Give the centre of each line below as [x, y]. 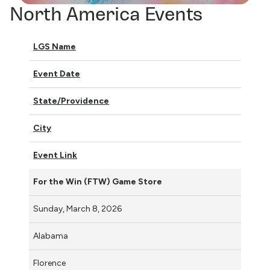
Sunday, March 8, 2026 [78, 209]
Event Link [55, 155]
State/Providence [71, 101]
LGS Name [55, 46]
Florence [49, 263]
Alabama [51, 236]
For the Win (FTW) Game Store [98, 181]
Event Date [57, 74]
